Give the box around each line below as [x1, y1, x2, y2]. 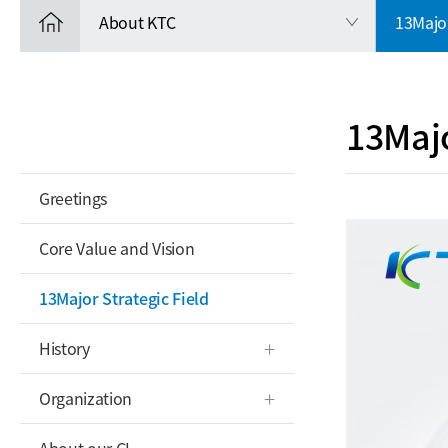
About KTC [99, 10, 177, 34]
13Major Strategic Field [39, 286, 209, 310]
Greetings [39, 186, 108, 210]
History [39, 336, 90, 360]
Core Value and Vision [39, 236, 195, 260]
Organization [39, 386, 133, 410]
